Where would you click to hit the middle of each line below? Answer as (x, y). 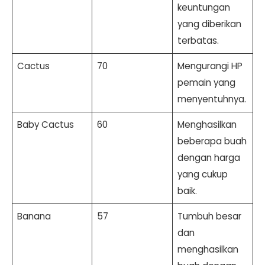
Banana (34, 216)
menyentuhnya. (211, 99)
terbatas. (198, 40)
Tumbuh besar (209, 216)
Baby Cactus (45, 124)
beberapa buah (212, 141)
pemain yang (206, 82)
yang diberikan (209, 24)
